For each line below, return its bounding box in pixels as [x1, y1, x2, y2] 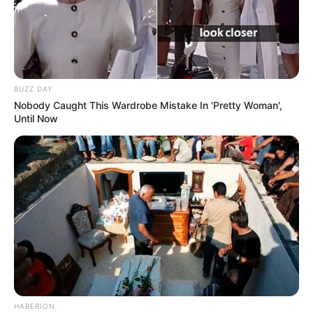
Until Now [14, 112, 58, 124]
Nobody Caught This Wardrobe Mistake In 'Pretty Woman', [14, 99, 282, 111]
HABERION [14, 301, 55, 310]
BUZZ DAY [14, 84, 52, 93]
